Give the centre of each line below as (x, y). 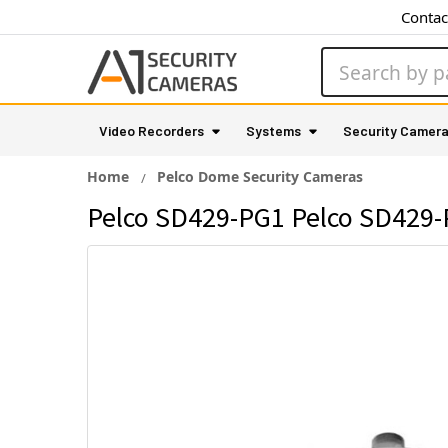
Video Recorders (151, 130)
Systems (273, 130)
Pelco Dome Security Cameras (260, 176)
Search (347, 59)
